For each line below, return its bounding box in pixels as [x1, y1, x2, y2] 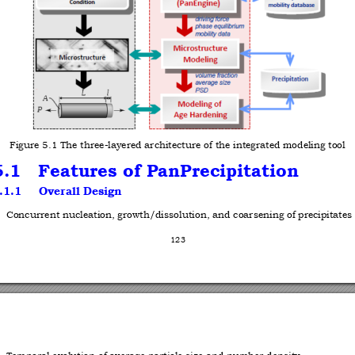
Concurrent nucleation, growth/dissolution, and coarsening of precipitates [6, 210, 353, 220]
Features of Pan [38, 163, 181, 181]
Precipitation [180, 163, 299, 181]
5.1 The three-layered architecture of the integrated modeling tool [42, 140, 349, 151]
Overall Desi [38, 187, 109, 198]
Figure [9, 140, 43, 151]
